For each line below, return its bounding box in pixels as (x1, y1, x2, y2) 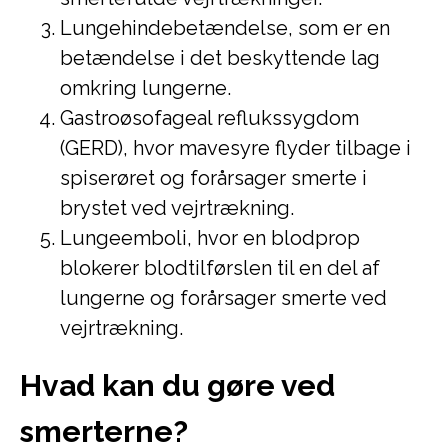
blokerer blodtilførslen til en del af (60, 256, 380, 280)
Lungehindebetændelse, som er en (60, 16, 390, 40)
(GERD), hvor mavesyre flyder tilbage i (60, 136, 411, 160)
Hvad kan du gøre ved (20, 368, 335, 403)
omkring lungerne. (60, 76, 231, 100)
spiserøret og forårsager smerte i (60, 166, 367, 190)
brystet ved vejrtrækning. (60, 196, 294, 220)
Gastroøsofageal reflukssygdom (60, 106, 359, 130)
